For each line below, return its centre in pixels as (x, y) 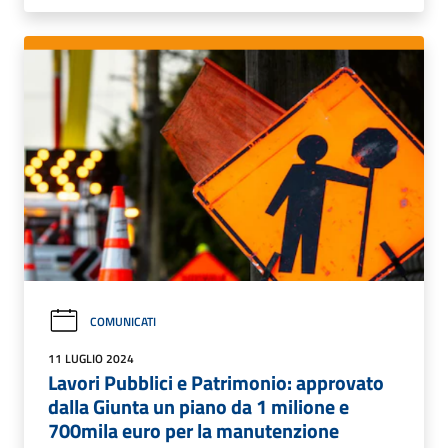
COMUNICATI (123, 321)
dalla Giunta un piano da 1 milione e (198, 406)
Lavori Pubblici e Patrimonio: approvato (216, 382)
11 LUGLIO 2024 (91, 358)
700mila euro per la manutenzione (193, 430)
